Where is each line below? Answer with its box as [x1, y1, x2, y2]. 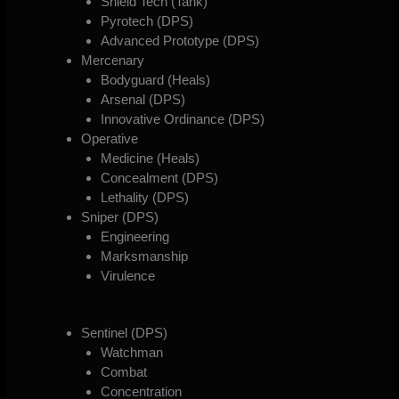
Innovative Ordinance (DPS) [101, 110, 265, 126]
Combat [101, 364, 148, 380]
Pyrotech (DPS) [101, 12, 194, 28]
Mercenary [80, 52, 144, 68]
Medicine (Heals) [101, 150, 200, 166]
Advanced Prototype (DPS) [101, 32, 260, 48]
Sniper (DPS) [80, 208, 159, 224]
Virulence [101, 267, 156, 283]
